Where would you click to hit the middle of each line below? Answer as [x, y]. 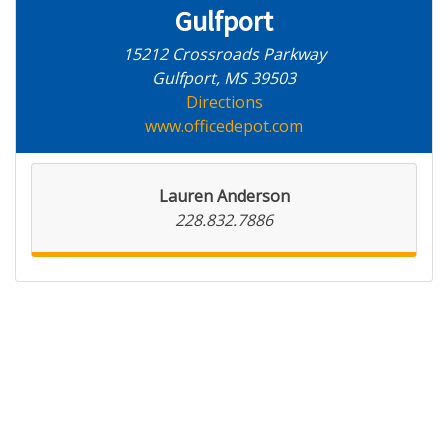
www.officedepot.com [224, 126]
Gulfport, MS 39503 [224, 78]
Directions [224, 102]
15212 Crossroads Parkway [224, 54]
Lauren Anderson [224, 196]
